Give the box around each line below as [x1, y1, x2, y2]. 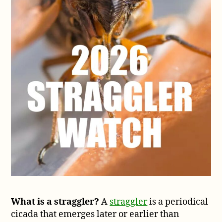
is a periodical [147, 196, 209, 208]
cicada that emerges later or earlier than [11, 209, 180, 221]
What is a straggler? [11, 196, 100, 208]
